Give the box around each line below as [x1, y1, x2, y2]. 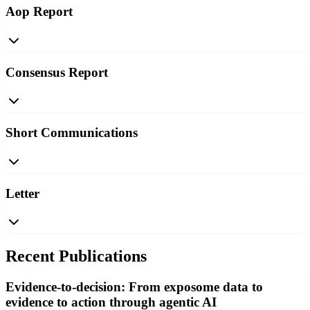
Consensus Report [6, 64, 108, 80]
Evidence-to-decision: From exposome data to [6, 280, 263, 295]
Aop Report [6, 4, 73, 19]
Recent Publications [6, 247, 147, 266]
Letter [6, 185, 39, 201]
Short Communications [6, 125, 138, 140]
